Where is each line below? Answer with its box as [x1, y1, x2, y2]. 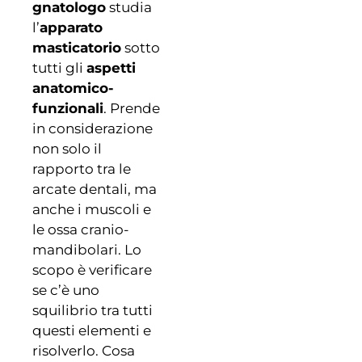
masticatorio [32, 40, 121, 57]
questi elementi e [32, 322, 151, 339]
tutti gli [32, 60, 86, 77]
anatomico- [32, 80, 114, 97]
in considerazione [32, 120, 153, 137]
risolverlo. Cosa [32, 343, 135, 360]
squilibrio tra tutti [32, 302, 153, 319]
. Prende [103, 100, 160, 117]
